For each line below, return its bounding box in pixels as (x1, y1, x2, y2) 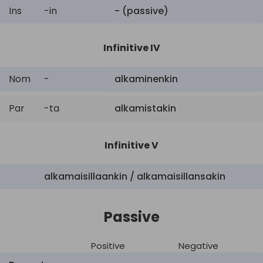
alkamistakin (114, 102, 176, 115)
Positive (91, 240, 125, 252)
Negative (178, 240, 218, 252)
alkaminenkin (114, 72, 178, 86)
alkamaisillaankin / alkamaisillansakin (43, 170, 225, 183)
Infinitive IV (103, 41, 160, 55)
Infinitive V (104, 139, 159, 152)
